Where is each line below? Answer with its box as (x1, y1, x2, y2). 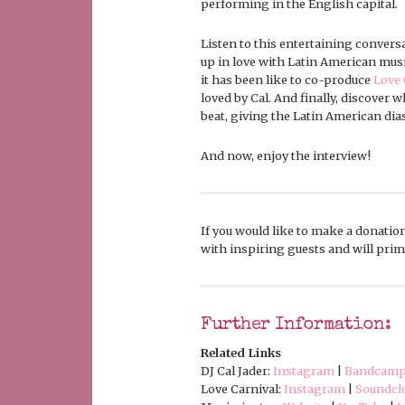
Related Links (201, 345, 281, 361)
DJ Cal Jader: (201, 363, 273, 379)
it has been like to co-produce (201, 72, 373, 88)
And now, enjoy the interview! (201, 148, 371, 164)
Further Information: (201, 316, 391, 335)
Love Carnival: (201, 381, 284, 397)
